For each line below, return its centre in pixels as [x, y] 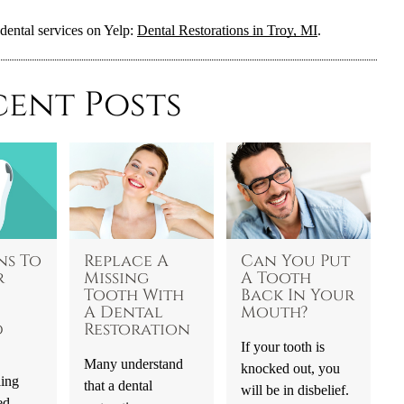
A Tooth [275, 278]
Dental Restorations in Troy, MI [227, 30]
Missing [116, 278]
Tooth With [133, 295]
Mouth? [274, 312]
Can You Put [295, 261]
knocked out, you [290, 368]
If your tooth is [282, 346]
